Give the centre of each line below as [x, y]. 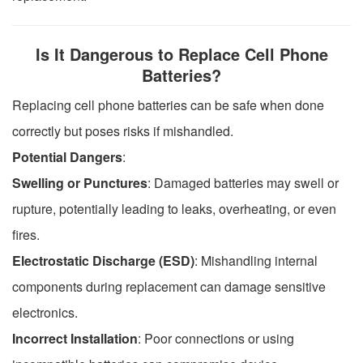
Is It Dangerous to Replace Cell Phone [181, 53]
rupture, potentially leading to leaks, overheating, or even [174, 208]
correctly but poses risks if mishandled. [123, 130]
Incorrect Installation [75, 338]
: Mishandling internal [256, 260]
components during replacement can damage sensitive [169, 286]
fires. [26, 234]
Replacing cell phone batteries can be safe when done [168, 105]
